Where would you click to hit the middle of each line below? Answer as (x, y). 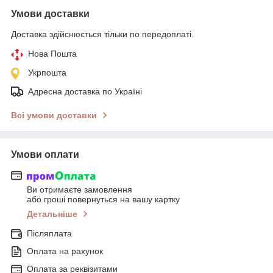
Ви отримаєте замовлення (80, 190)
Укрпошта (47, 72)
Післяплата (49, 234)
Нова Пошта (52, 53)
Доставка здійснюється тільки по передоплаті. (102, 34)
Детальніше (52, 214)
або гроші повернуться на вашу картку (103, 200)
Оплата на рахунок (65, 251)
